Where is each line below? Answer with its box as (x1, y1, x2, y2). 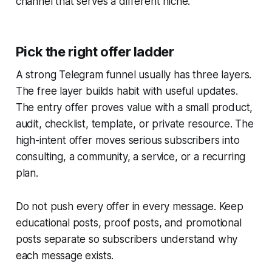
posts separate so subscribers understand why (15, 233, 238, 246)
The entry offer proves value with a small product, (15, 101, 253, 114)
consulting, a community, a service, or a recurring (15, 151, 246, 163)
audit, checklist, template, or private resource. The (15, 118, 254, 131)
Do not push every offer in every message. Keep (15, 200, 243, 213)
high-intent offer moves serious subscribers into (15, 134, 240, 147)
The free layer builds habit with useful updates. (15, 85, 238, 98)
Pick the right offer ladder (15, 44, 174, 60)
